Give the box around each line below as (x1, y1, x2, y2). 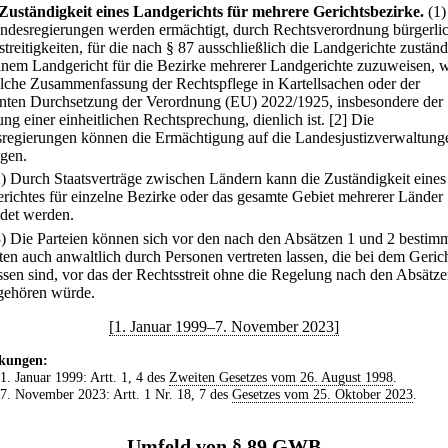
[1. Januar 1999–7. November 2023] (109, 317, 339, 335)
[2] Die (329, 111, 374, 128)
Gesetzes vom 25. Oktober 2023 (231, 385, 413, 402)
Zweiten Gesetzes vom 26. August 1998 (168, 368, 393, 385)
